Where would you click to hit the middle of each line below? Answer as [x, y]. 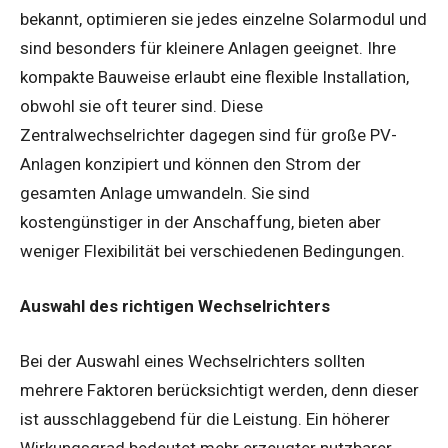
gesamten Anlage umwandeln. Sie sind [165, 193]
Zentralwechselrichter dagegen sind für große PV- [208, 135]
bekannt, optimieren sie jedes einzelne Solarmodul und [223, 19]
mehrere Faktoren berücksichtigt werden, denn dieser [219, 390]
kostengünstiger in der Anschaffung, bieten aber [200, 222]
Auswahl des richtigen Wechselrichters [175, 306]
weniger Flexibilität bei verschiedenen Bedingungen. [212, 251]
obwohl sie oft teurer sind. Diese [141, 106]
